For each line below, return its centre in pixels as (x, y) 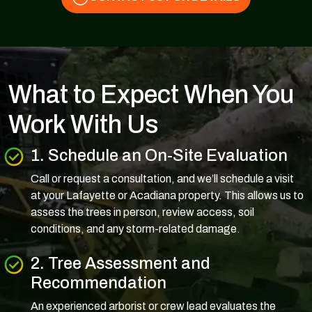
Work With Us (83, 124)
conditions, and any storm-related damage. (135, 228)
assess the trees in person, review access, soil (142, 212)
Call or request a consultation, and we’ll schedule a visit (162, 178)
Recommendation (99, 282)
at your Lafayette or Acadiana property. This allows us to (167, 195)
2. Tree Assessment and (120, 263)
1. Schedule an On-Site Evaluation (159, 155)
